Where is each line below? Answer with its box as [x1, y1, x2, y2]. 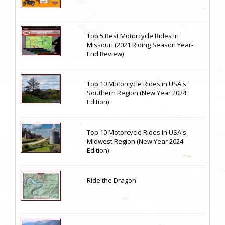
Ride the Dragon [87, 175, 137, 185]
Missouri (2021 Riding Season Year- [87, 40, 194, 49]
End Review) [87, 49, 124, 58]
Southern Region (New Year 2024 [87, 88, 187, 97]
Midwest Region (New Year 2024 [87, 136, 184, 146]
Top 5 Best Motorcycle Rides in [87, 31, 179, 40]
